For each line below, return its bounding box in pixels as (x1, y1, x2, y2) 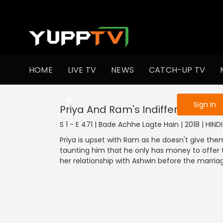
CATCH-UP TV (149, 64, 206, 76)
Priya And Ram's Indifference (60, 103, 203, 116)
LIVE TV (67, 64, 97, 76)
